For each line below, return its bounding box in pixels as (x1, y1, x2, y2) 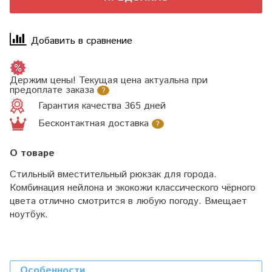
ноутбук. (10, 208, 48, 222)
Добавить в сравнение (31, 33, 132, 48)
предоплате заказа (10, 83, 94, 98)
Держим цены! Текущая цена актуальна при (10, 73, 208, 88)
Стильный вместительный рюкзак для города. (10, 168, 217, 182)
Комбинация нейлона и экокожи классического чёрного (10, 181, 256, 195)
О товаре (10, 146, 55, 161)
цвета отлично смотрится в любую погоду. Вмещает (10, 194, 247, 209)
